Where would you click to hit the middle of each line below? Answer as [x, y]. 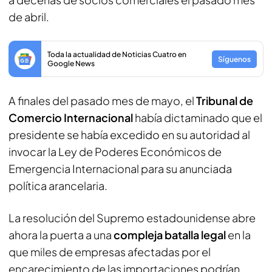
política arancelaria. [58, 185]
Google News [71, 63]
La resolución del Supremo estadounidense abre [132, 218]
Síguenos [234, 59]
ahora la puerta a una [61, 235]
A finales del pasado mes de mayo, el [102, 100]
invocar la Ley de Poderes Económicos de [115, 151]
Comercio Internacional [72, 117]
